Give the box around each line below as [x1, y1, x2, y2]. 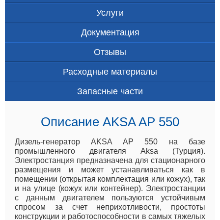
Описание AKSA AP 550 [41, 114, 179, 129]
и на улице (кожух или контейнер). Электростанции [15, 184, 205, 192]
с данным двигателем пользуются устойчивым [15, 193, 205, 202]
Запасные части [77, 86, 143, 96]
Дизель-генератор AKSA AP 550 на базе [15, 137, 205, 146]
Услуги [96, 7, 124, 18]
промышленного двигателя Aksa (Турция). [15, 146, 205, 155]
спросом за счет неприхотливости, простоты [15, 202, 205, 211]
